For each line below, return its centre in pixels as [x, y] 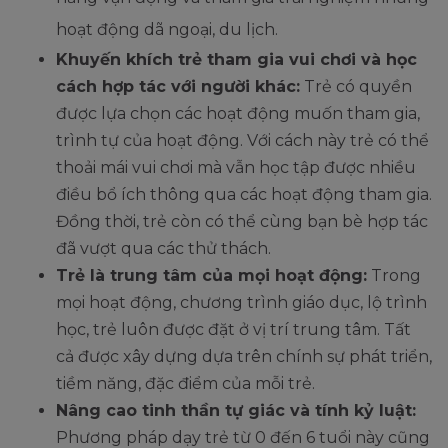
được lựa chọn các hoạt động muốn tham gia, [238, 114]
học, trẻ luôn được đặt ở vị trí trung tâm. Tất [233, 330]
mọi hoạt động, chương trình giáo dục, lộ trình [241, 303]
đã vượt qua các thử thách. [163, 249]
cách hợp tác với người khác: [178, 87]
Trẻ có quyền [356, 87]
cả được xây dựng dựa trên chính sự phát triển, [244, 357]
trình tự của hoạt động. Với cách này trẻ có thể [242, 141]
